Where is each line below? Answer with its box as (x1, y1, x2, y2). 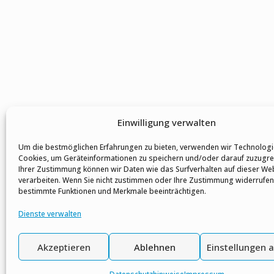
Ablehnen (133, 240, 176, 253)
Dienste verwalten (18, 209, 81, 219)
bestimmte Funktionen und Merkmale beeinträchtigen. (18, 186, 206, 196)
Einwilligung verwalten (117, 116, 217, 128)
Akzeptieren (37, 240, 91, 253)
